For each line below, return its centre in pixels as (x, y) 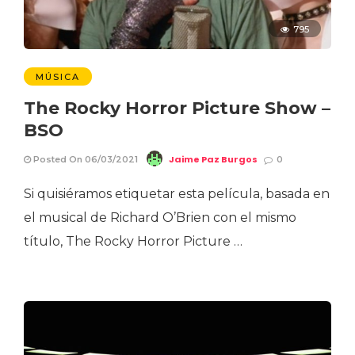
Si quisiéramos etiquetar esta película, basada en (177, 194)
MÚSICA (58, 77)
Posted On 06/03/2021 (84, 160)
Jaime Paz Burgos (213, 160)
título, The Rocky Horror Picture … (133, 242)
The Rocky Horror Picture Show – (177, 109)
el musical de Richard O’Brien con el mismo (160, 218)
